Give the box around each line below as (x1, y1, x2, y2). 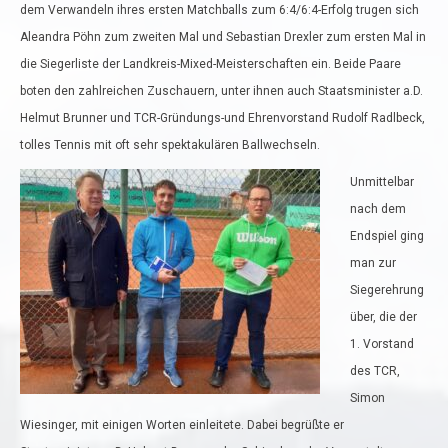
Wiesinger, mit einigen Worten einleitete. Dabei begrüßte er (20, 418, 344, 432)
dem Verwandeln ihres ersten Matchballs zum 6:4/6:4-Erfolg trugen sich (20, 3, 419, 17)
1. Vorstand (350, 337, 414, 351)
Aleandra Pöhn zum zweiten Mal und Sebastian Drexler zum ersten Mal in (20, 30, 426, 44)
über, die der (350, 310, 417, 324)
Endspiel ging (350, 229, 424, 243)
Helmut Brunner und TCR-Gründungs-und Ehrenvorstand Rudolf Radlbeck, (20, 111, 425, 125)
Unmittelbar (350, 175, 414, 189)
